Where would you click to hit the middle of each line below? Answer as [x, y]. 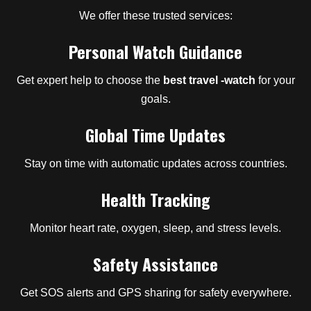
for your [275, 80]
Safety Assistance [155, 263]
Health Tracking [155, 199]
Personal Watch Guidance [155, 51]
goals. [155, 99]
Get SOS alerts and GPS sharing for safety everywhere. [155, 292]
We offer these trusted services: [155, 15]
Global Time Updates [155, 134]
